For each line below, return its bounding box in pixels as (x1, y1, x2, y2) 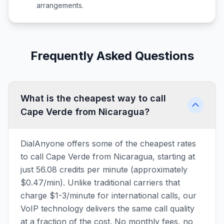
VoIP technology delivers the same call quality (20, 203, 194, 213)
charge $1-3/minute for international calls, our (20, 190, 196, 200)
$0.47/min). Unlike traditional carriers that (20, 177, 180, 187)
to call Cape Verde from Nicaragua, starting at (20, 151, 195, 161)
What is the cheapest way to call (20, 93, 166, 103)
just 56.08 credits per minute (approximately (20, 164, 187, 174)
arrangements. (36, 1, 83, 9)
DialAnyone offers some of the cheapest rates (20, 138, 196, 148)
